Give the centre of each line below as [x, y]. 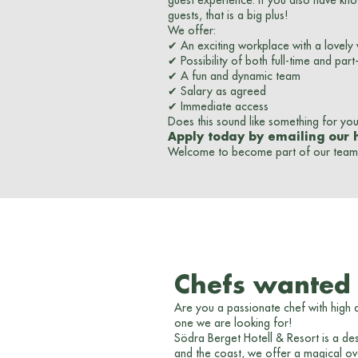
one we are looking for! [233, 323]
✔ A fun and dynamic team [234, 76]
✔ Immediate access [218, 106]
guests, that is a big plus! [228, 15]
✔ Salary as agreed [217, 91]
